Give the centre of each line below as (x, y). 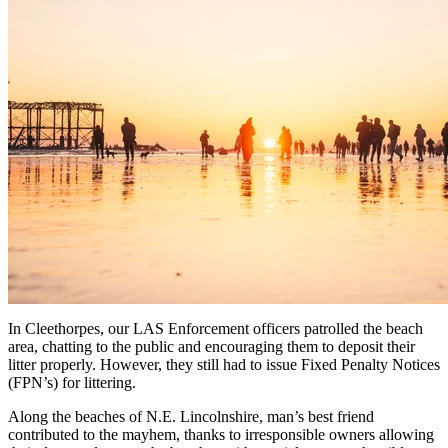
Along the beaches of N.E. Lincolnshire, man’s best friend (191, 417)
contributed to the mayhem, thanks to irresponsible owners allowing (221, 435)
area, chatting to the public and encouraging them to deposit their (211, 347)
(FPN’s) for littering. (72, 383)
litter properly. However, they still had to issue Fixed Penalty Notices (224, 365)
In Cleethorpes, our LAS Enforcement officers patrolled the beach (215, 329)
